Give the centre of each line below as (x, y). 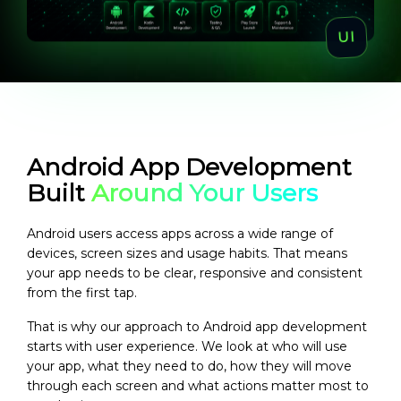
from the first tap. (82, 293)
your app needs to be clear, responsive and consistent (195, 273)
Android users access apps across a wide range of (180, 234)
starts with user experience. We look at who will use (187, 347)
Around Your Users (205, 193)
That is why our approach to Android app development (197, 327)
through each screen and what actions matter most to (198, 386)
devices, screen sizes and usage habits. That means (187, 254)
